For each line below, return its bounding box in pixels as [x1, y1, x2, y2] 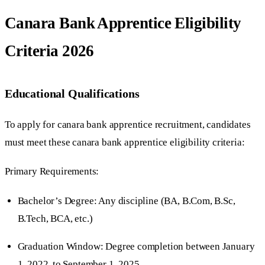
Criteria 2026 [5, 42, 94, 60]
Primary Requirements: [5, 166, 99, 177]
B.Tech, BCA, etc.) [17, 212, 93, 224]
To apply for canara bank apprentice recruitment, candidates [5, 119, 251, 131]
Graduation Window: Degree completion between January [17, 240, 255, 252]
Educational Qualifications [5, 86, 140, 100]
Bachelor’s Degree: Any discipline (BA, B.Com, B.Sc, [17, 195, 235, 206]
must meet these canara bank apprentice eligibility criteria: [5, 137, 245, 148]
